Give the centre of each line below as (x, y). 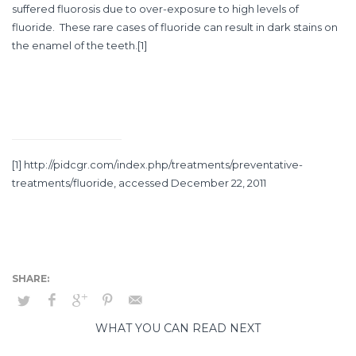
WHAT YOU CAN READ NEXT (178, 328)
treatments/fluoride (63, 182)
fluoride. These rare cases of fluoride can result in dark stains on (175, 27)
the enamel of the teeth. (75, 45)
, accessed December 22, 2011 (190, 182)
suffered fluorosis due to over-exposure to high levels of (155, 8)
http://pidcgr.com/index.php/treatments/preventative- (163, 164)
